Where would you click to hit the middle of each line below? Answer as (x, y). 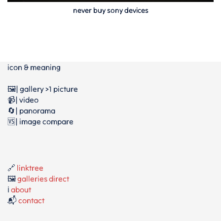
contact (31, 201)
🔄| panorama (31, 111)
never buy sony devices (110, 10)
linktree (30, 168)
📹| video (23, 100)
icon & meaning (34, 67)
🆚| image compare (40, 122)
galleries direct (43, 179)
